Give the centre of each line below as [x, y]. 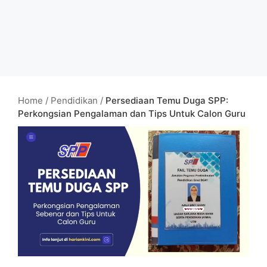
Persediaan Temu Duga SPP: [167, 100]
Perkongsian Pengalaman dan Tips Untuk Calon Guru [132, 114]
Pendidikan [74, 100]
